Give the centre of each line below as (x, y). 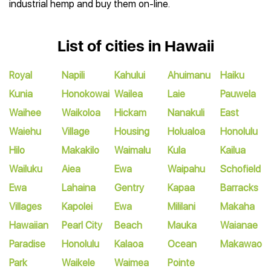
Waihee (25, 113)
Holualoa (186, 132)
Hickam (131, 113)
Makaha (237, 207)
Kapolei (77, 207)
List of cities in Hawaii (135, 46)
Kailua (233, 150)
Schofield (240, 169)
